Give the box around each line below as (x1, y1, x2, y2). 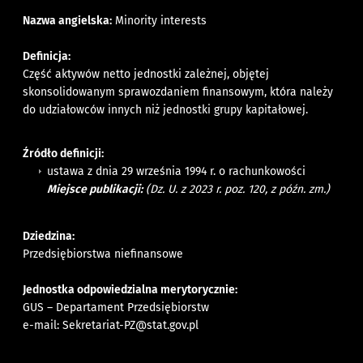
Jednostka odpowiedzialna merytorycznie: (23, 282, 238, 297)
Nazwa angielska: (23, 13, 113, 28)
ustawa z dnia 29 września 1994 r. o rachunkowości (47, 164, 306, 178)
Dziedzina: (23, 228, 75, 243)
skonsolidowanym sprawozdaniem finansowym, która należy (23, 84, 334, 99)
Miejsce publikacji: (47, 181, 143, 196)
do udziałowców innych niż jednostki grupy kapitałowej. (23, 102, 309, 117)
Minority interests (115, 13, 207, 28)
